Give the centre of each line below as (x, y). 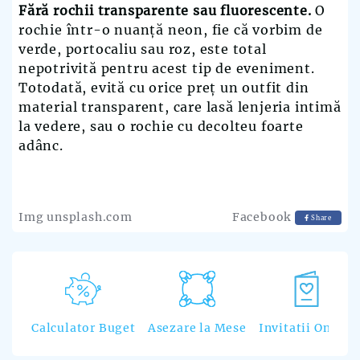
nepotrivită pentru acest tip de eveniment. (167, 69)
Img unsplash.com (76, 217)
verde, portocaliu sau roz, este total (143, 49)
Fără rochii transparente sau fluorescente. (165, 11)
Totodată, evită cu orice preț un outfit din (164, 88)
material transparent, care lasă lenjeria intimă (180, 107)
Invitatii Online (307, 328)
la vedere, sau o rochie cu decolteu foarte (161, 127)
